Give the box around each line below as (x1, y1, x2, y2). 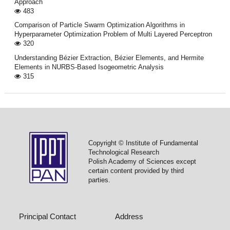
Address (115, 212, 143, 221)
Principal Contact (19, 212, 76, 221)
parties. (88, 176, 110, 184)
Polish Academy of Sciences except (88, 158, 196, 166)
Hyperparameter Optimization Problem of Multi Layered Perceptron (14, 30, 212, 39)
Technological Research (88, 148, 159, 157)
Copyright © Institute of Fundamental (88, 139, 198, 147)
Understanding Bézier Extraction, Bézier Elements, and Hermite (14, 53, 204, 62)
